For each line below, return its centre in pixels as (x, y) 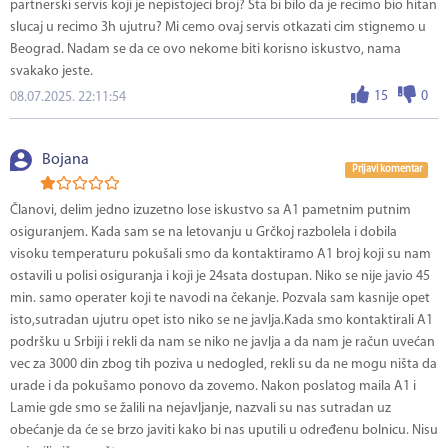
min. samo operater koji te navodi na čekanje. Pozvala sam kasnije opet (220, 299)
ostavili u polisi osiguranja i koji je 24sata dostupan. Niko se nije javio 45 (220, 277)
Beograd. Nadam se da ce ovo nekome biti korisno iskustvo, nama (205, 50)
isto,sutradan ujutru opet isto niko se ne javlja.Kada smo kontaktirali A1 (221, 321)
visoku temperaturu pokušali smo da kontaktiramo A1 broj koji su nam (220, 255)
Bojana (65, 160)
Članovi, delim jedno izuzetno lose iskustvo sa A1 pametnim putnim (210, 211)
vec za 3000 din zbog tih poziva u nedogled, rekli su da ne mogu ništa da (223, 365)
